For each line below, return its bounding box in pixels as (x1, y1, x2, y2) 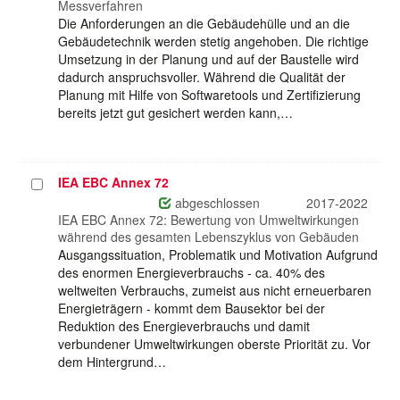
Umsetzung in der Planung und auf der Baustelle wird (58, 50, 359, 69)
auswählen (30, 193, 96, 212)
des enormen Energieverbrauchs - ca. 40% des (58, 263, 325, 282)
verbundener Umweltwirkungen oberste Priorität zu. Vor (58, 335, 371, 354)
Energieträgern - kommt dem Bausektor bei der (58, 299, 325, 318)
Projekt (30, 175, 73, 194)
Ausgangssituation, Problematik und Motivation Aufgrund (58, 246, 378, 264)
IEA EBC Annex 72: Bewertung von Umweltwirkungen (58, 211, 359, 229)
